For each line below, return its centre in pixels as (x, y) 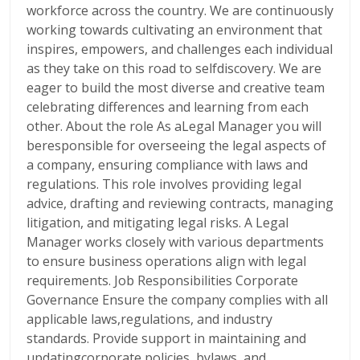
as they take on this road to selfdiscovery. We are (174, 68)
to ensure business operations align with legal (166, 261)
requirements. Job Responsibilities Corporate (162, 280)
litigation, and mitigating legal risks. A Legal (157, 223)
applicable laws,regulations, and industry (149, 319)
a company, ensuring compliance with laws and (167, 165)
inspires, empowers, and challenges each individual (180, 49)
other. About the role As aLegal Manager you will (174, 126)
